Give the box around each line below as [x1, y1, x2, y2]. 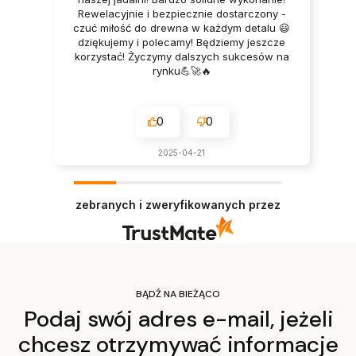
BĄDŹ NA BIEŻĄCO [136, 287, 220, 300]
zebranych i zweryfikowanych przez [75, 198, 281, 212]
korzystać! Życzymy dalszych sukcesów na [74, 50, 289, 64]
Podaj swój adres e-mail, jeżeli [23, 304, 333, 334]
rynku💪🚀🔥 [152, 64, 211, 78]
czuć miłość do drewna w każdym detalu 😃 [73, 21, 291, 35]
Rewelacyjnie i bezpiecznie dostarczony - [77, 7, 286, 21]
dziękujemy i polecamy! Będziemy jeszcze [78, 36, 286, 49]
